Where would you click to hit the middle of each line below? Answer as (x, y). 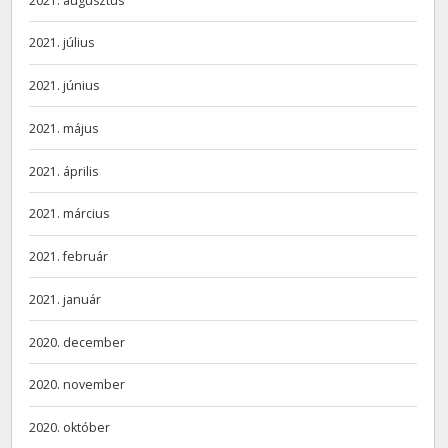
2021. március (69, 214)
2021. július (62, 43)
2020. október (70, 428)
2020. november (77, 385)
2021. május (64, 128)
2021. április (64, 171)
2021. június (64, 86)
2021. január (65, 299)
